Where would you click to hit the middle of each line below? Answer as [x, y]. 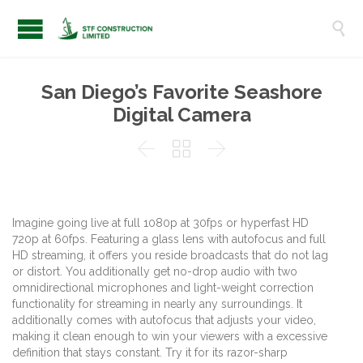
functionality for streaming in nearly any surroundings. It [157, 304]
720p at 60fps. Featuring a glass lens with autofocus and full [169, 239]
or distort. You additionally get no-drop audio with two [155, 272]
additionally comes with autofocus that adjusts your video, [164, 320]
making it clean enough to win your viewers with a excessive [170, 337]
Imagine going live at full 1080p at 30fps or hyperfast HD [160, 223]
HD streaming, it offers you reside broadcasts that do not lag [170, 256]
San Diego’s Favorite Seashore [181, 92]
